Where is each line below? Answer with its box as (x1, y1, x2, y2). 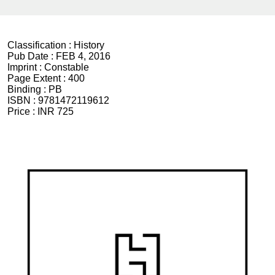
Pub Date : (7, 50, 56, 61)
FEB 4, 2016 (56, 50, 110, 61)
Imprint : (7, 61, 44, 72)
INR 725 (37, 106, 74, 117)
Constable (44, 61, 89, 72)
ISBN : (7, 95, 38, 106)
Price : (7, 106, 37, 117)
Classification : (7, 39, 74, 50)
